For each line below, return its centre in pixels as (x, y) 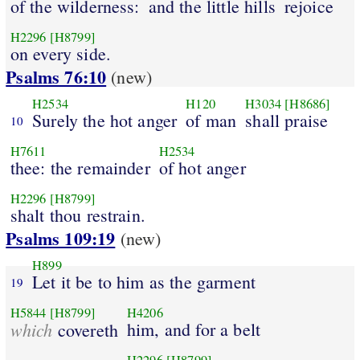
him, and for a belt (194, 329)
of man (211, 120)
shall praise (287, 120)
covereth (86, 329)
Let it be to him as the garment (144, 281)
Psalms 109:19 (61, 239)
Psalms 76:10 (56, 77)
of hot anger (202, 167)
